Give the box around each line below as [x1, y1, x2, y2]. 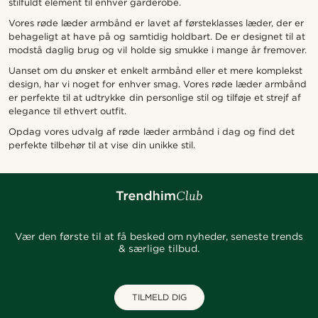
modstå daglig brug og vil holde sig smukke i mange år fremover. [9, 45, 307, 56]
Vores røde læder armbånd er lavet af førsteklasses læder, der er [9, 18, 305, 29]
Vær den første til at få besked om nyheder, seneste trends [14, 231, 303, 243]
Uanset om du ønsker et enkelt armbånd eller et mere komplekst [9, 65, 303, 77]
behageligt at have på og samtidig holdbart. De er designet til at [9, 31, 306, 43]
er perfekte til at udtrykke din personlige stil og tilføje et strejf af [9, 92, 302, 104]
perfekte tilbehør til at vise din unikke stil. [9, 140, 195, 151]
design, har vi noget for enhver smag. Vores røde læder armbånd [9, 79, 307, 90]
